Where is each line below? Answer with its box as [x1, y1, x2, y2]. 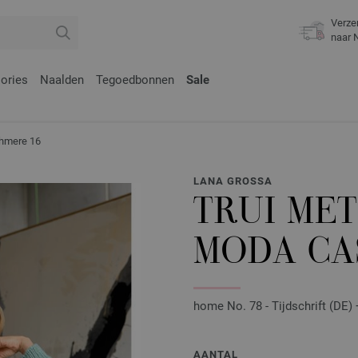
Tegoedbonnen [96, 73, 174, 87]
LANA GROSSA [193, 175, 272, 188]
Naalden [40, 73, 84, 87]
